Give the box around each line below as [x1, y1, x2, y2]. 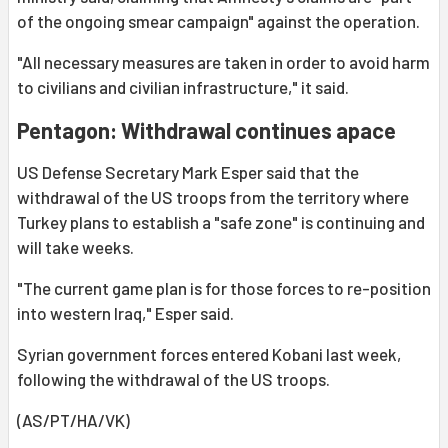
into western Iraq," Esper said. [17, 303, 234, 324]
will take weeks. [17, 237, 134, 258]
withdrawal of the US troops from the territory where [17, 187, 409, 208]
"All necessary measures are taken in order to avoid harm [17, 52, 430, 73]
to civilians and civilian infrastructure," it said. [17, 77, 349, 98]
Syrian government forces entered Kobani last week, [17, 344, 401, 365]
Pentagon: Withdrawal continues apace [17, 117, 396, 144]
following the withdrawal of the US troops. [17, 369, 330, 390]
